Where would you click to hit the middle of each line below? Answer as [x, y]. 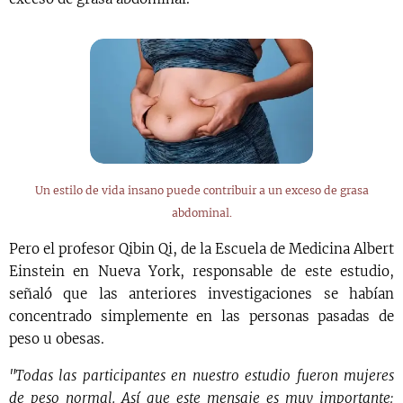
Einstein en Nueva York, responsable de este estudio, [201, 271]
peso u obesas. [57, 339]
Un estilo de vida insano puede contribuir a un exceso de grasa [201, 190]
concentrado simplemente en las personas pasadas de [201, 316]
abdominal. [201, 213]
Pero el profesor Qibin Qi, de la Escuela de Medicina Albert [201, 249]
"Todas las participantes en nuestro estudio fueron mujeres [201, 376]
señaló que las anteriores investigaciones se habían [201, 294]
